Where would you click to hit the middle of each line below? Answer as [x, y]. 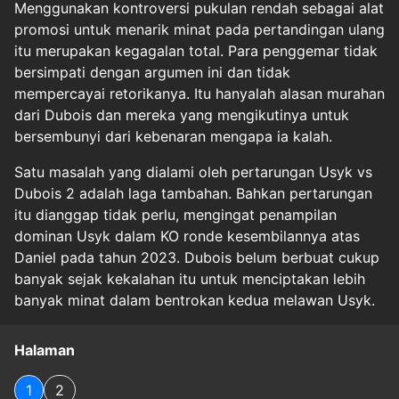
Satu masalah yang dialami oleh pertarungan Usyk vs [193, 171]
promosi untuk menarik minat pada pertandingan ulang [199, 29]
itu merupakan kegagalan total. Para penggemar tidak [196, 50]
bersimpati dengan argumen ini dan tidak [152, 72]
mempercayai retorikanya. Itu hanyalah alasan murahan [199, 93]
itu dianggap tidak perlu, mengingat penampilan [175, 214]
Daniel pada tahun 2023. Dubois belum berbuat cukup [197, 257]
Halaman [45, 350]
